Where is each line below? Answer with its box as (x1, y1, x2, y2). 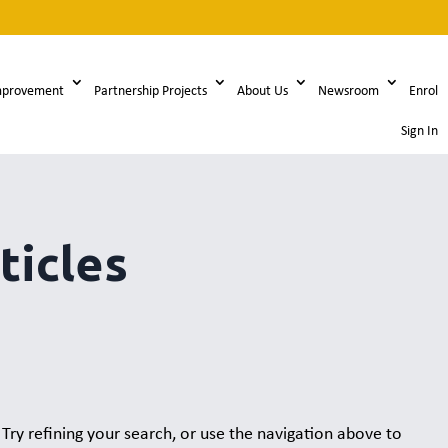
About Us (236, 83, 288, 99)
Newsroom (317, 83, 379, 99)
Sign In (400, 123, 438, 139)
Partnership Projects (93, 83, 207, 99)
